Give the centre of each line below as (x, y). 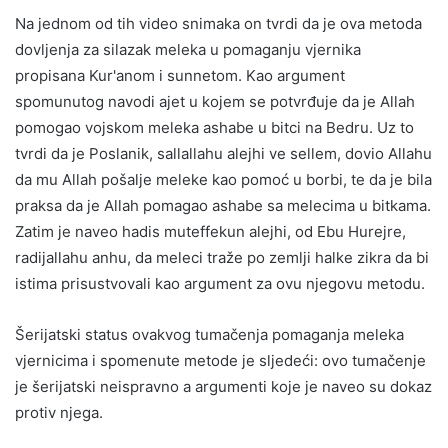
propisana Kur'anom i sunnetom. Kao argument (180, 75)
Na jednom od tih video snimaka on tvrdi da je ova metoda (218, 23)
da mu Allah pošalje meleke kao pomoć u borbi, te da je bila (223, 179)
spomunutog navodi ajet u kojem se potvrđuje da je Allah (215, 101)
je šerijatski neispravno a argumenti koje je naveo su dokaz (223, 386)
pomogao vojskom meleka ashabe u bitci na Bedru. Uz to (214, 127)
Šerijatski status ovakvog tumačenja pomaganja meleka (209, 334)
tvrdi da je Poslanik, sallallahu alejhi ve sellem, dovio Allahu (223, 153)
